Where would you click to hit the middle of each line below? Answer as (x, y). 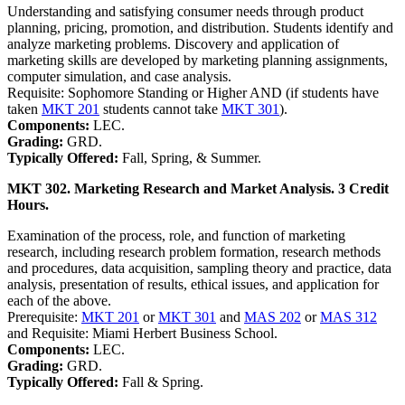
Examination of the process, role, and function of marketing (176, 235)
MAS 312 (348, 316)
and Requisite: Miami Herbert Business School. (142, 333)
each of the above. (59, 300)
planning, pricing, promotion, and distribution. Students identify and (200, 27)
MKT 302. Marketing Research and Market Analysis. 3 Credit (198, 188)
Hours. (28, 204)
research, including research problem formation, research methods (194, 251)
